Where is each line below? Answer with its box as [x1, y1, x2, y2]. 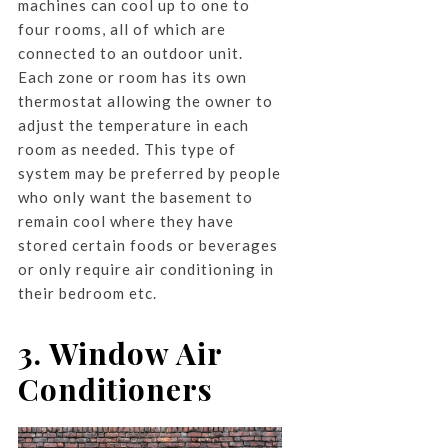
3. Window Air [17, 332, 222, 373]
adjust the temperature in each [17, 115, 249, 134]
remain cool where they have [17, 211, 234, 230]
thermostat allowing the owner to [17, 91, 273, 110]
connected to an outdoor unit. [17, 43, 243, 62]
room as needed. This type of [17, 139, 236, 158]
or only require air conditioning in [17, 259, 274, 278]
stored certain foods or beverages [17, 235, 278, 254]
